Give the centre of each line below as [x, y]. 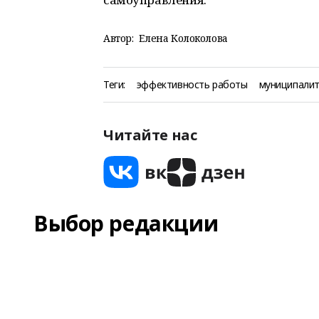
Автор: [119, 38]
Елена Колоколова [183, 38]
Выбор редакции [126, 223]
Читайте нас [150, 135]
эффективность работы [192, 84]
